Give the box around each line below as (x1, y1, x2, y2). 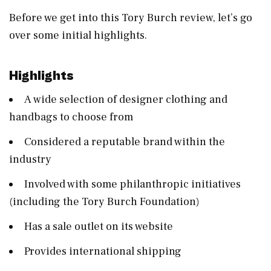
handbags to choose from (9, 109, 135, 124)
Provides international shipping (24, 244, 184, 258)
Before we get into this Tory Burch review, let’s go (9, 10, 252, 25)
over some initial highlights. (9, 28, 147, 42)
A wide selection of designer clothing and (24, 92, 227, 106)
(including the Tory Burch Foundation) (9, 194, 200, 209)
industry (9, 152, 54, 166)
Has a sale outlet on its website (24, 219, 175, 233)
